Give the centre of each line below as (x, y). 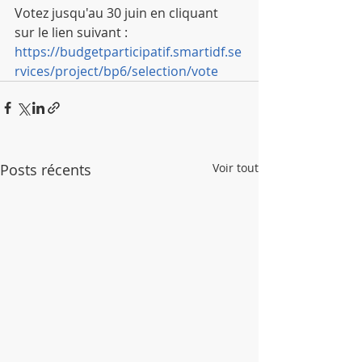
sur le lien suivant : (71, 32)
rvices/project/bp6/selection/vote (116, 71)
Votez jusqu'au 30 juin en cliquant (118, 13)
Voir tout (236, 167)
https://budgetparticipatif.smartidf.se (128, 51)
